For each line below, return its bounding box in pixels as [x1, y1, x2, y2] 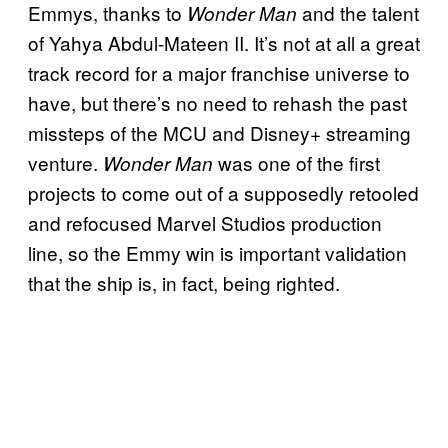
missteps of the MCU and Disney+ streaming [28, 118, 411, 146]
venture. [28, 148, 103, 176]
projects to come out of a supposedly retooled [28, 178, 419, 206]
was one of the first [218, 148, 380, 176]
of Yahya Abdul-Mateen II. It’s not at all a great [28, 28, 420, 56]
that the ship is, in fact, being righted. [28, 268, 340, 296]
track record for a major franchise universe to [28, 58, 410, 86]
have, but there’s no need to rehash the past [28, 88, 407, 116]
